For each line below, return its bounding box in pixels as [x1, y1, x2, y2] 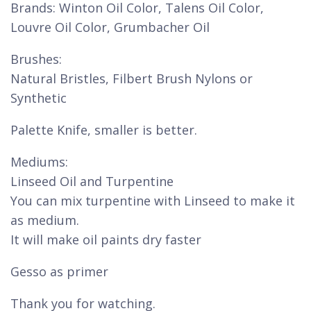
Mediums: [10, 153, 68, 170]
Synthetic [10, 90, 67, 106]
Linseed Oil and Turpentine [10, 173, 174, 190]
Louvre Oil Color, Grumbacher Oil [10, 19, 210, 35]
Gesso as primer [10, 263, 108, 280]
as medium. [10, 212, 79, 228]
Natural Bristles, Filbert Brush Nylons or [10, 70, 253, 87]
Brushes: [10, 51, 62, 67]
